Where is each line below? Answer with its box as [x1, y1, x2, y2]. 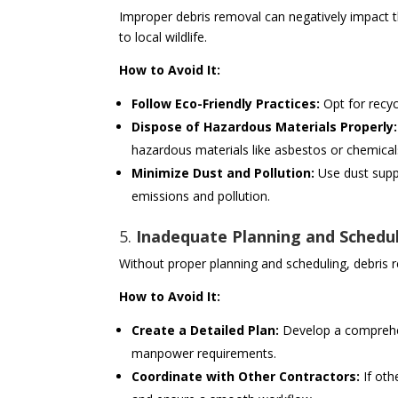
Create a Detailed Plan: [131, 322, 280, 339]
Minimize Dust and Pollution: [131, 164, 315, 182]
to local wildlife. [119, 28, 208, 46]
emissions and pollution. [131, 187, 271, 205]
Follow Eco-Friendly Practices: [131, 95, 321, 113]
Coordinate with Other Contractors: [131, 368, 361, 386]
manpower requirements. [131, 345, 277, 362]
